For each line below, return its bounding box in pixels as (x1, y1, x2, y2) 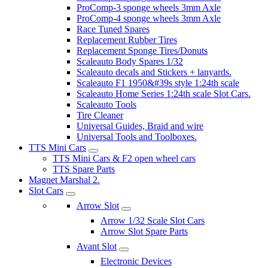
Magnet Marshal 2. (29, 175, 100, 185)
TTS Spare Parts (53, 164, 115, 174)
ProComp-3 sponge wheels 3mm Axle (77, 2, 221, 13)
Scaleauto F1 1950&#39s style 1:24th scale (77, 78, 239, 88)
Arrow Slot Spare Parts (100, 226, 188, 236)
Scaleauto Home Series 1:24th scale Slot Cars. (77, 89, 251, 99)
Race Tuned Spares (77, 24, 150, 34)
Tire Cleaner (77, 110, 123, 120)
